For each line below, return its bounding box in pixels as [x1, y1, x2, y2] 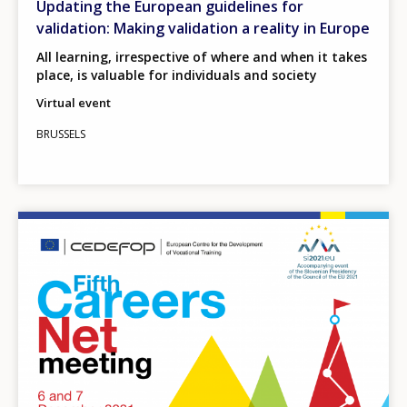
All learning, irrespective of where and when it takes [36, 47, 367, 65]
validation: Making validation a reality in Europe [36, 17, 370, 38]
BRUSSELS [36, 125, 85, 142]
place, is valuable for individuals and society [36, 65, 317, 84]
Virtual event [36, 94, 111, 111]
